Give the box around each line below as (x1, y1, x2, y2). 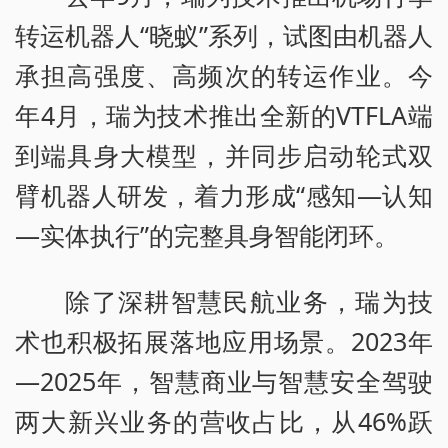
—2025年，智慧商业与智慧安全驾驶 (15, 364, 433, 399)
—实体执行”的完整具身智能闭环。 (15, 218, 399, 253)
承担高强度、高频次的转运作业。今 (15, 58, 433, 93)
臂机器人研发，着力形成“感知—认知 (15, 178, 433, 213)
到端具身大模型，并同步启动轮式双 (15, 138, 433, 173)
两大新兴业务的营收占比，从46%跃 (15, 404, 433, 439)
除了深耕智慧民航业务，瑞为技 (65, 284, 433, 319)
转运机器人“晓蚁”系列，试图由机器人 (15, 18, 433, 53)
